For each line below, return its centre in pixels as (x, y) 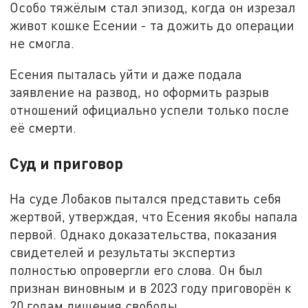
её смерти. (43, 128)
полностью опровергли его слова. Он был (136, 270)
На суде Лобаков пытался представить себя (146, 199)
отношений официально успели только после (150, 110)
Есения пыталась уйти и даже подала (126, 74)
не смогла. (42, 43)
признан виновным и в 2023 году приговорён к (151, 288)
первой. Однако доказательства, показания (144, 234)
